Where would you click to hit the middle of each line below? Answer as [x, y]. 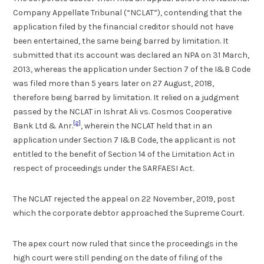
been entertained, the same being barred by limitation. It [121, 41]
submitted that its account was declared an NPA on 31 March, [131, 55]
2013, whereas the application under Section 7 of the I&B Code [132, 69]
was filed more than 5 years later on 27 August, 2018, [114, 83]
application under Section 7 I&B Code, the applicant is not [125, 140]
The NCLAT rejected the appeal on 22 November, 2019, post [124, 199]
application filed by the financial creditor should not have [123, 27]
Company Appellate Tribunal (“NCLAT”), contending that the [128, 12]
